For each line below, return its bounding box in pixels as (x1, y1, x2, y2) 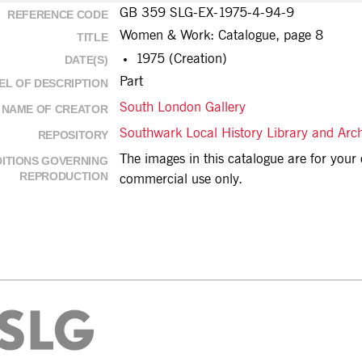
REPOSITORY (37, 128, 108, 141)
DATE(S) (64, 53, 108, 66)
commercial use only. (120, 173, 242, 187)
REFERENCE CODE (7, 8, 108, 21)
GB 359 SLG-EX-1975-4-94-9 (120, 6, 294, 20)
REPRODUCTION (19, 170, 108, 183)
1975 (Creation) (136, 53, 227, 66)
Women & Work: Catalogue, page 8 (120, 29, 323, 43)
